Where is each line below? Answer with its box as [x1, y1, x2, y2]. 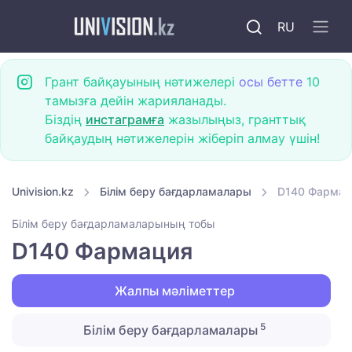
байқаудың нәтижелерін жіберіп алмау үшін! [45, 130, 320, 146]
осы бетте [239, 74, 302, 90]
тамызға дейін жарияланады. [45, 93, 226, 108]
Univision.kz [12, 185, 74, 198]
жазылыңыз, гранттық [164, 112, 306, 127]
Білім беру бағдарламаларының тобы [12, 217, 215, 231]
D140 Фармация [12, 237, 192, 266]
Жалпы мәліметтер [111, 283, 235, 299]
